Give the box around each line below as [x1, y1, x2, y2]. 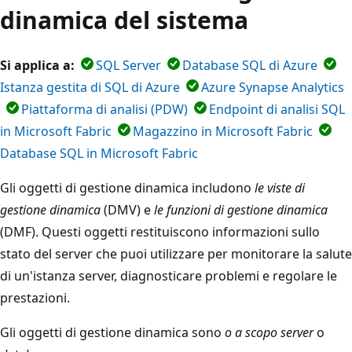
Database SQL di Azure [182, 56, 317, 74]
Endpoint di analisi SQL [209, 100, 345, 118]
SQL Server [96, 56, 161, 74]
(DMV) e [101, 200, 154, 218]
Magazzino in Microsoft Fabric [133, 122, 313, 140]
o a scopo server [225, 323, 313, 341]
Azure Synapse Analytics [201, 78, 344, 96]
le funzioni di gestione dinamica [154, 200, 328, 218]
